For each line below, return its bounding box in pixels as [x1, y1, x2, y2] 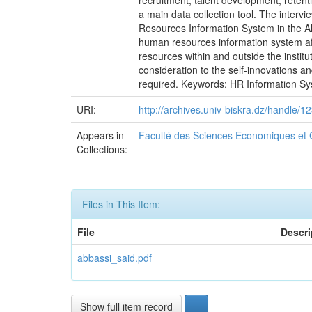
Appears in [77, 128, 124, 142]
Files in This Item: [82, 197, 160, 211]
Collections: [77, 142, 127, 156]
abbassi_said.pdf [77, 251, 152, 265]
